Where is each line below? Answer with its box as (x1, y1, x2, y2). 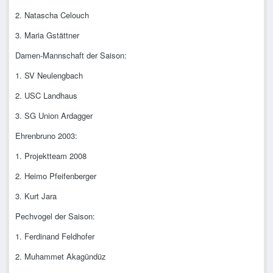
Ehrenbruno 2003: (15, 130, 77, 142)
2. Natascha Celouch (15, 9, 89, 21)
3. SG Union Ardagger (15, 110, 93, 122)
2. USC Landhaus (15, 90, 77, 102)
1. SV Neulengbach (15, 69, 83, 82)
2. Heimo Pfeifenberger (15, 170, 96, 182)
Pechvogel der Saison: (15, 210, 95, 222)
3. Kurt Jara (15, 190, 57, 202)
